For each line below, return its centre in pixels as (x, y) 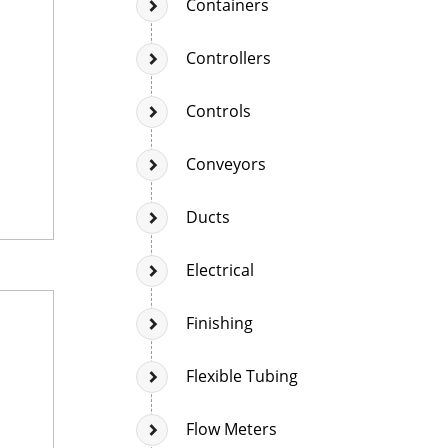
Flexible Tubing (242, 375)
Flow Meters (231, 428)
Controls (218, 110)
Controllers (228, 57)
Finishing (219, 322)
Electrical (220, 269)
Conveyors (226, 163)
